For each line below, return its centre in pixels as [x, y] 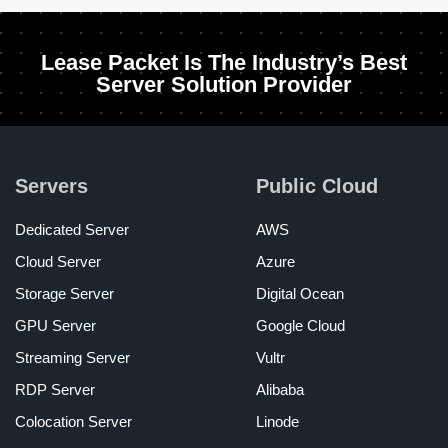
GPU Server [55, 326]
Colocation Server [73, 422]
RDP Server [55, 390]
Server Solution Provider [224, 85]
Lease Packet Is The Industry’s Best [224, 63]
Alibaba [279, 390]
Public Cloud [316, 186]
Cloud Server [58, 262]
